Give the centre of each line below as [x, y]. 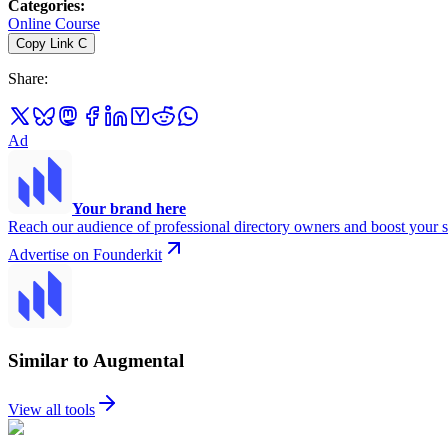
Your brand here [129, 208]
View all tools [51, 409]
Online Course [54, 23]
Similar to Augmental [96, 361]
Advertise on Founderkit [85, 254]
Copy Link [45, 43]
